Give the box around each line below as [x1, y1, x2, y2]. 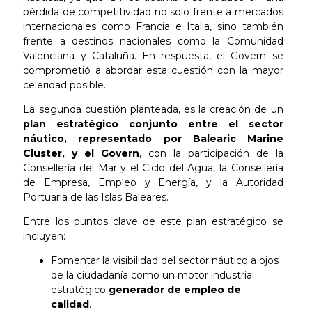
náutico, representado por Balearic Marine [23, 132, 283, 145]
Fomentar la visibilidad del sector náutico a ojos [51, 253, 279, 267]
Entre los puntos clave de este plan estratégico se [23, 214, 283, 228]
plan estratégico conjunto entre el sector [23, 117, 283, 130]
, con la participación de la [139, 146, 283, 159]
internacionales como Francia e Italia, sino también [23, 19, 283, 33]
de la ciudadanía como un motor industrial [51, 268, 255, 281]
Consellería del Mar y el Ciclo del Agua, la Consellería [23, 161, 283, 174]
